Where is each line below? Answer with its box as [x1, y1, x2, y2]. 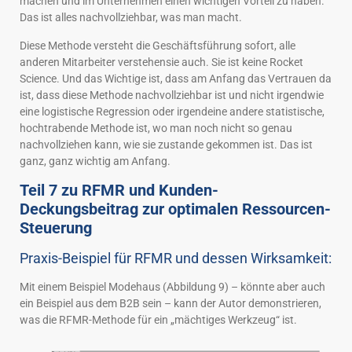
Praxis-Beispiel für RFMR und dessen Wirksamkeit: [20, 250, 332, 266]
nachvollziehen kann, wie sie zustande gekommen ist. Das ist [20, 137, 313, 151]
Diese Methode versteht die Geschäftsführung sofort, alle [20, 38, 295, 52]
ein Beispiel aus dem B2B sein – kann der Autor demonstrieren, [20, 297, 321, 310]
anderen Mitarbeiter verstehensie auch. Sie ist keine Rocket [20, 55, 303, 68]
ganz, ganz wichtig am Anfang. [20, 154, 170, 167]
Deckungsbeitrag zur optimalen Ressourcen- [20, 200, 331, 218]
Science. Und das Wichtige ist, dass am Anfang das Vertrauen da [20, 71, 332, 85]
